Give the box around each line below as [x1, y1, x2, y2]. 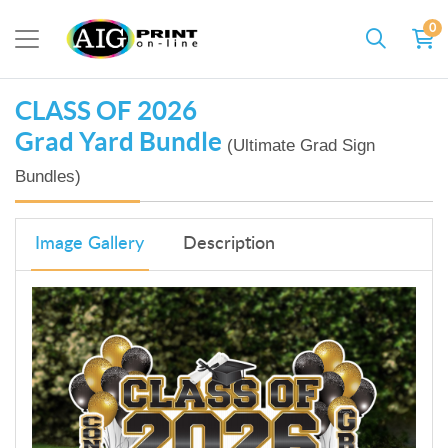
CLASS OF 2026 [15, 95, 197, 125]
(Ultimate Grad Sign [227, 135, 375, 155]
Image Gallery [35, 235, 145, 254]
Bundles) [15, 166, 81, 186]
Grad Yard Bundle [15, 126, 227, 156]
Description [182, 235, 275, 254]
